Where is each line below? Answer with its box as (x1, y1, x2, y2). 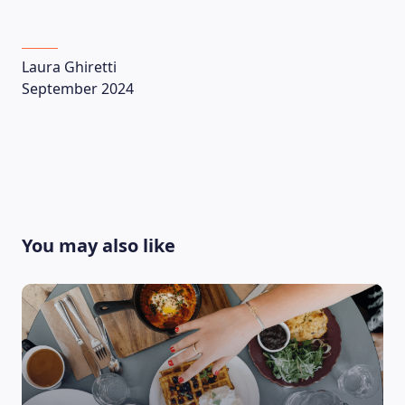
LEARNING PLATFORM (46, 293, 359, 333)
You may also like (22, 233, 175, 258)
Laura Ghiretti (22, 57, 117, 77)
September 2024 (22, 79, 134, 99)
